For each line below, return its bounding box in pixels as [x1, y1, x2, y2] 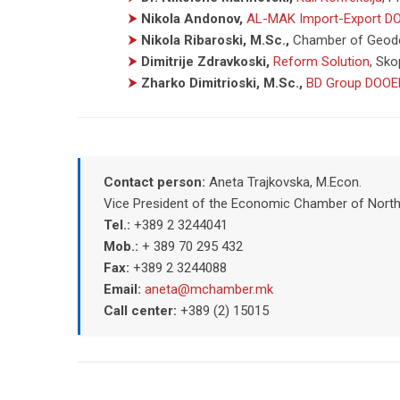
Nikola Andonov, [141, 10, 243, 27]
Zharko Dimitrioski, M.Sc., [141, 74, 303, 91]
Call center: [103, 302, 180, 319]
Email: [103, 280, 145, 297]
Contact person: [103, 173, 209, 190]
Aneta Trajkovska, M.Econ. [208, 173, 362, 190]
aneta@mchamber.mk [144, 280, 273, 297]
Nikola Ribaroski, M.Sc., [141, 31, 289, 48]
